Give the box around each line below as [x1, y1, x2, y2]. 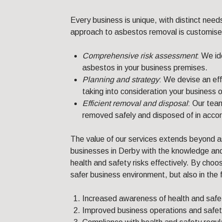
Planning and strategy [82, 75, 159, 84]
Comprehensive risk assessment [82, 52, 197, 60]
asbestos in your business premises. [82, 63, 208, 72]
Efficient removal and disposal [82, 99, 188, 108]
